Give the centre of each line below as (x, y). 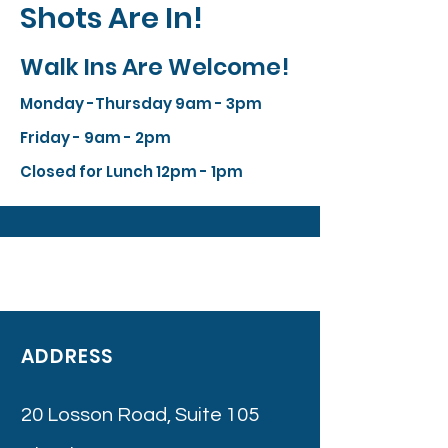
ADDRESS (67, 356)
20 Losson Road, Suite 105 (140, 415)
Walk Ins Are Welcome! (155, 67)
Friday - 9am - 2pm (95, 137)
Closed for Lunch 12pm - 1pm (131, 171)
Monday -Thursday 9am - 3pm (141, 103)
